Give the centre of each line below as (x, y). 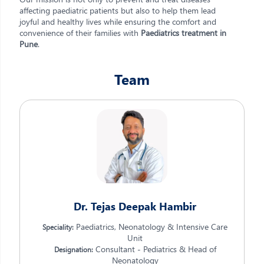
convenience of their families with (80, 33)
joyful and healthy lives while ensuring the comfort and (118, 22)
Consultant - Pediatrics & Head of (154, 249)
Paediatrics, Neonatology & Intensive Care (151, 227)
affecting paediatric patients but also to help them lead (118, 10)
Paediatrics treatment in (184, 33)
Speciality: (58, 227)
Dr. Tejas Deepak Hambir (135, 206)
